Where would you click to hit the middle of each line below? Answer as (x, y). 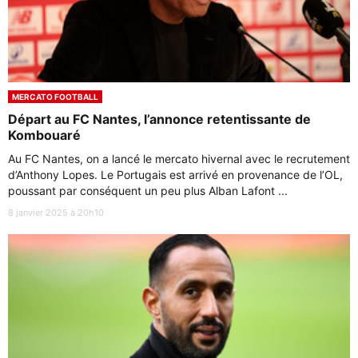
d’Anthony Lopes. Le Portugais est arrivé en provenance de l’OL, (175, 174)
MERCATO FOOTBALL (55, 96)
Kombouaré (44, 135)
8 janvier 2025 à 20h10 (56, 212)
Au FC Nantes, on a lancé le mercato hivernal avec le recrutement (179, 158)
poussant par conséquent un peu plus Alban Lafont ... (148, 190)
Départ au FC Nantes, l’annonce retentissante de (159, 119)
